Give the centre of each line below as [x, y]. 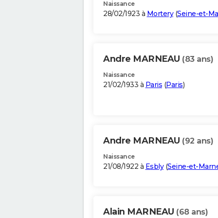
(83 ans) [198, 59]
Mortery [160, 14]
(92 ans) [198, 141]
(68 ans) [192, 212]
